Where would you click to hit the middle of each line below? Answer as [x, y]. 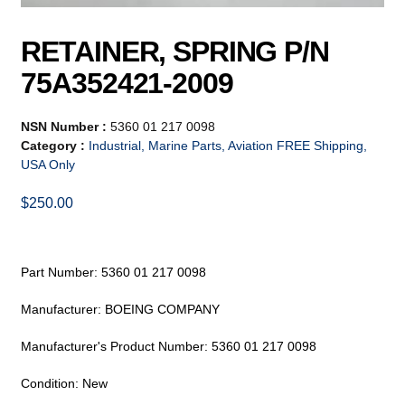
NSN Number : [66, 127]
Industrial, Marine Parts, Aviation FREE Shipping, [228, 146]
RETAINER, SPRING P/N [175, 52]
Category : [55, 146]
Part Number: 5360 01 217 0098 [114, 273]
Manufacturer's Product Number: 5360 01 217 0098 [169, 347]
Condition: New [65, 384]
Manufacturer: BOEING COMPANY [121, 310]
